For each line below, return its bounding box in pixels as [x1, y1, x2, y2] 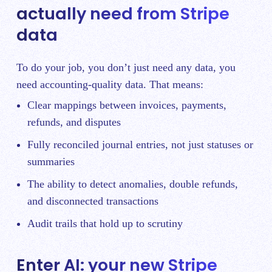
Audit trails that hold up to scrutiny [27, 217, 183, 229]
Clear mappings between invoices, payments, [27, 98, 226, 111]
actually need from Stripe [16, 2, 229, 25]
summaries [27, 155, 75, 168]
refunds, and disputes [27, 115, 121, 128]
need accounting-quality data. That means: [16, 78, 203, 91]
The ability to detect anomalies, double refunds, [27, 177, 238, 190]
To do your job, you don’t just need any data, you [16, 61, 236, 74]
